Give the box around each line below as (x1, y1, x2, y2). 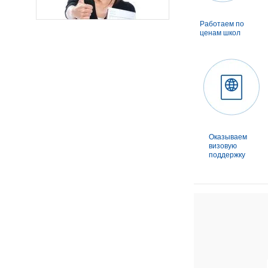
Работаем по (200, 19, 244, 28)
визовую (209, 141, 237, 150)
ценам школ (200, 28, 240, 37)
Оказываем (209, 132, 247, 141)
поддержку (209, 150, 245, 159)
